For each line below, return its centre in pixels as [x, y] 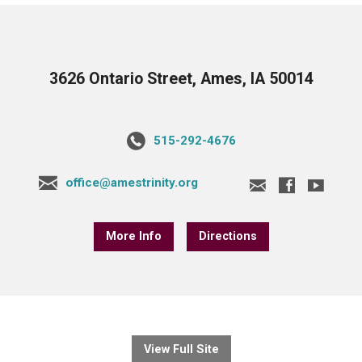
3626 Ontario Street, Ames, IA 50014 [181, 79]
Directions [227, 237]
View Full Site [181, 350]
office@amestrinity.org [131, 183]
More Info [133, 237]
